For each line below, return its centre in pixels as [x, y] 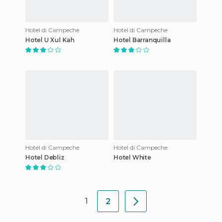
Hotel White [132, 157]
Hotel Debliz [45, 157]
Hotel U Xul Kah [50, 40]
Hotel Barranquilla [142, 40]
